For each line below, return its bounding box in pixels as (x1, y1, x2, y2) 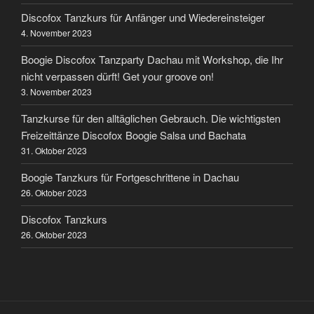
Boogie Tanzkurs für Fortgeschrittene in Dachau (21, 170, 239, 185)
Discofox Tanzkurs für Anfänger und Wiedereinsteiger (21, 10, 265, 25)
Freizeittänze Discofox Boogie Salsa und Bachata (21, 128, 246, 143)
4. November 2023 (21, 27, 92, 39)
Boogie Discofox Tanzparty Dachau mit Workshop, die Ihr (21, 52, 283, 67)
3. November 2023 (21, 86, 92, 98)
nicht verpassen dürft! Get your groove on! (21, 69, 214, 84)
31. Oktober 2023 (21, 144, 87, 157)
